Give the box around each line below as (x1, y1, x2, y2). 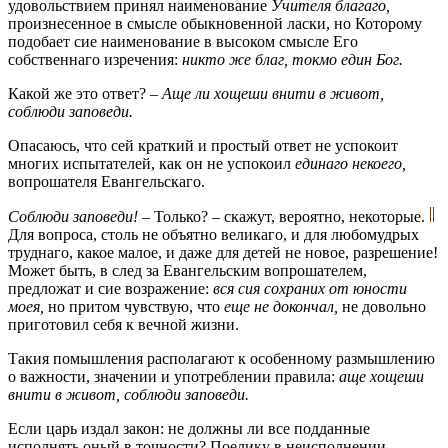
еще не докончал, (224, 298, 338, 316)
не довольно (338, 298, 426, 316)
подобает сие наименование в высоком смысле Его (8, 33, 358, 51)
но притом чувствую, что (44, 298, 224, 316)
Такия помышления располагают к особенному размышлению (8, 350, 435, 368)
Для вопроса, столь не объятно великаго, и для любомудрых (8, 226, 419, 244)
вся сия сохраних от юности (213, 280, 407, 298)
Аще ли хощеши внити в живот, (162, 85, 384, 103)
